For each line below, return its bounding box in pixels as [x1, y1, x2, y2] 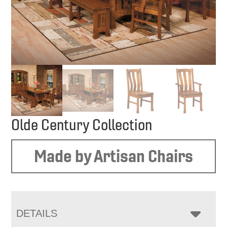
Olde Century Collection [11, 116, 153, 135]
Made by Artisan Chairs [34, 145, 193, 167]
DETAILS [16, 208, 58, 219]
